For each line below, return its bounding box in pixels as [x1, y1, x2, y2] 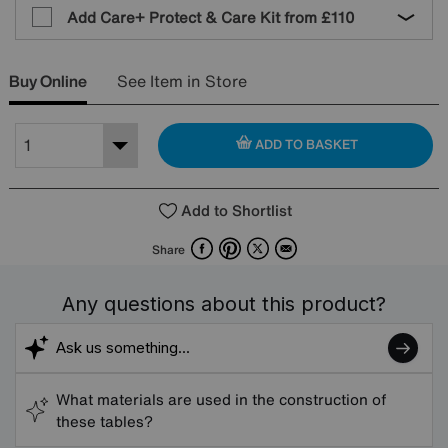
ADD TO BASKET [251, 135, 358, 155]
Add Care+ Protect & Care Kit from [67, 5, 321, 28]
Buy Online [9, 68, 87, 93]
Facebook [211, 232, 275, 254]
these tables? [56, 409, 153, 432]
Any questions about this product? [62, 291, 386, 316]
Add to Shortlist [180, 198, 292, 221]
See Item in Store [117, 68, 247, 93]
